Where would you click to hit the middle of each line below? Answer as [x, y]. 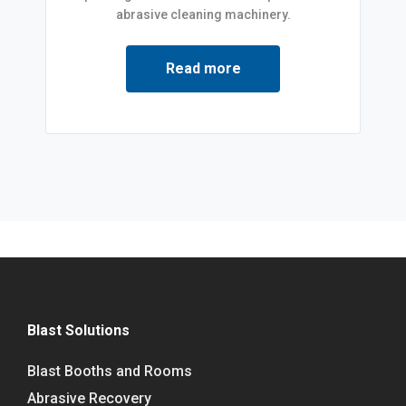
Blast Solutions [78, 330]
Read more [203, 68]
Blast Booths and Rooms [110, 371]
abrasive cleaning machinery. [203, 14]
